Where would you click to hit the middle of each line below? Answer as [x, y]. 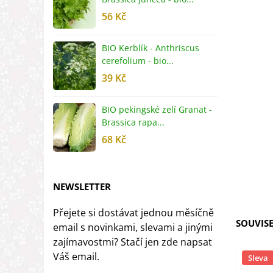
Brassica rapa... [133, 122]
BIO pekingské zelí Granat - [157, 109]
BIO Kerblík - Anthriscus [151, 48]
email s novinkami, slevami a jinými [133, 227]
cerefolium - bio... [138, 61]
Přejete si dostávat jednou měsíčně [133, 213]
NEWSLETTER [82, 186]
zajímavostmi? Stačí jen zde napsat [133, 242]
